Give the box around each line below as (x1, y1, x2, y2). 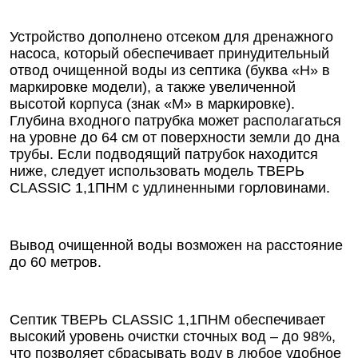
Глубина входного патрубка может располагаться (10, 113, 341, 129)
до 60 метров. (10, 254, 101, 270)
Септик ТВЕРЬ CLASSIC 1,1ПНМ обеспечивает (10, 312, 325, 328)
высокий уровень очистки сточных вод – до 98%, (10, 328, 336, 344)
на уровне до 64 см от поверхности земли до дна (10, 129, 340, 145)
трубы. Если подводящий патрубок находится (10, 146, 318, 162)
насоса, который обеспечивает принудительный (10, 46, 329, 62)
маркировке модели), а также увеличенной (10, 79, 296, 95)
